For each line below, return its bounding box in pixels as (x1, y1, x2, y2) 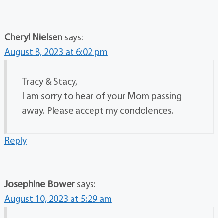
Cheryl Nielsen (4, 33, 62, 43)
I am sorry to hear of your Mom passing (21, 91, 182, 102)
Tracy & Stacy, (21, 77, 77, 87)
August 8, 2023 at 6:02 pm (4, 47, 108, 57)
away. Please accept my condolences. (21, 106, 174, 116)
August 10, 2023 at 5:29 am (4, 194, 112, 204)
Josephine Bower (4, 180, 75, 190)
